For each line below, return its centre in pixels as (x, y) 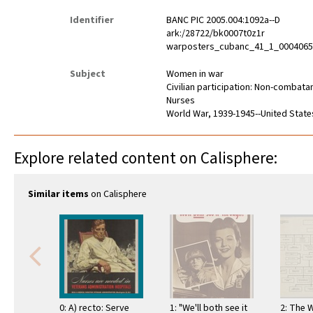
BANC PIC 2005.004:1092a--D (224, 21)
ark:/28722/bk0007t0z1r (216, 34)
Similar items (58, 195)
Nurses (181, 101)
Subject (88, 74)
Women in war (195, 74)
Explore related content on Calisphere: (146, 159)
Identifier (92, 21)
